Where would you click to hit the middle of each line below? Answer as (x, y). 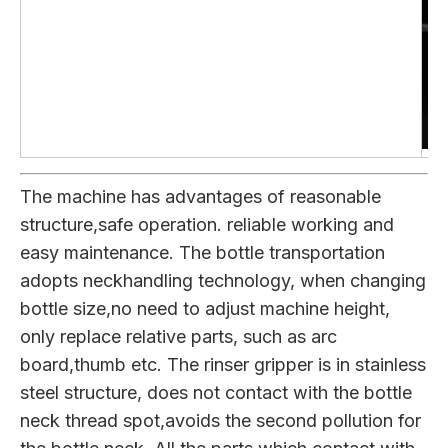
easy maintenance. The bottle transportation (202, 252)
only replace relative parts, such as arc (178, 336)
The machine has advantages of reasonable (200, 196)
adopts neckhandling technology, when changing (223, 280)
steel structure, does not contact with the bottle (216, 392)
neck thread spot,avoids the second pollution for (220, 420)
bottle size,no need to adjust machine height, (205, 308)
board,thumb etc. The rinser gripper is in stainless (223, 364)
